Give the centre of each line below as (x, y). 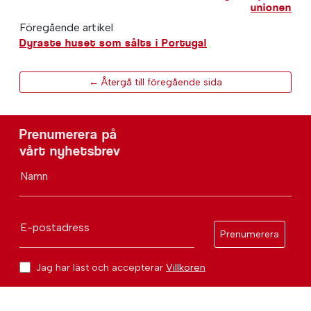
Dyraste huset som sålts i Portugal (113, 42)
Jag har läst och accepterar (101, 267)
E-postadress (55, 227)
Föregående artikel (66, 27)
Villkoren (186, 267)
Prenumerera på (68, 134)
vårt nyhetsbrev (70, 151)
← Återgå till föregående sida (155, 82)
